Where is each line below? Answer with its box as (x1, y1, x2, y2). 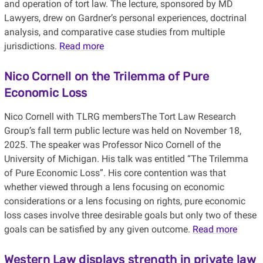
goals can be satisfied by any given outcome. (4, 224, 193, 235)
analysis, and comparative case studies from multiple (4, 26, 225, 38)
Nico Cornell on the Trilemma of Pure (4, 69, 210, 84)
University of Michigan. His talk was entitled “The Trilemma (4, 153, 248, 165)
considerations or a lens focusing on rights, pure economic (4, 195, 245, 207)
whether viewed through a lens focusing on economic (4, 181, 224, 193)
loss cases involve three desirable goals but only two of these (4, 210, 257, 221)
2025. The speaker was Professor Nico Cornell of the (4, 139, 221, 151)
